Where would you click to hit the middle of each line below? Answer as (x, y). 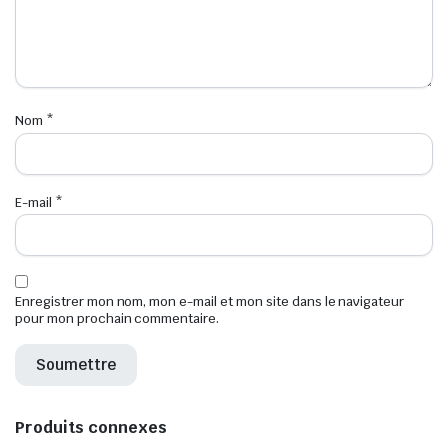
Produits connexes (91, 427)
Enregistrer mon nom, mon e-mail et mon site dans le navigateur (210, 301)
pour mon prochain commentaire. (117, 318)
